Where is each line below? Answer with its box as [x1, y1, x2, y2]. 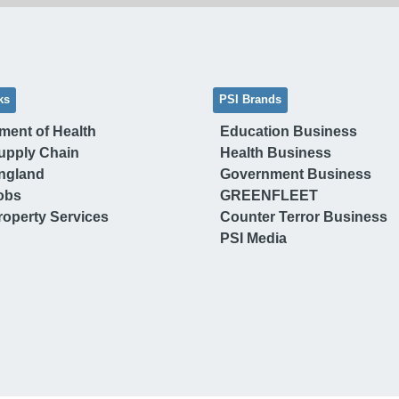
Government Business [220, 166, 371, 182]
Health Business [220, 144, 331, 160]
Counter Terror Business [220, 208, 387, 224]
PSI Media [220, 230, 287, 246]
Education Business [220, 123, 357, 139]
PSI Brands [219, 93, 281, 106]
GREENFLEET [220, 187, 318, 203]
